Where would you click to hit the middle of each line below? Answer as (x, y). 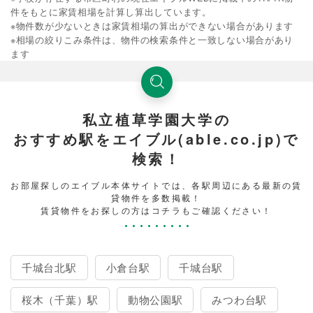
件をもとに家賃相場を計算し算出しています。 (111, 12)
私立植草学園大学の (156, 119)
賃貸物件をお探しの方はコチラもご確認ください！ (156, 210)
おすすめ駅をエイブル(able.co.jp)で (156, 138)
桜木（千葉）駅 (60, 299)
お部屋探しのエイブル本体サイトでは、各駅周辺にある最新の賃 (156, 184)
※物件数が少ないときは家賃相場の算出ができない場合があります (152, 26)
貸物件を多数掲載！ (156, 197)
